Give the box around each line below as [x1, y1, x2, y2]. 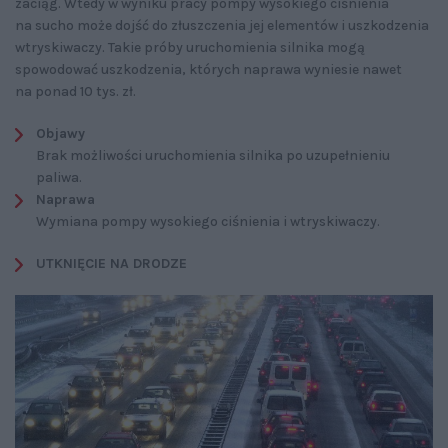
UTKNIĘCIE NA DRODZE [36, 255, 187, 273]
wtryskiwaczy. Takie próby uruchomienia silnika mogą [15, 39, 365, 57]
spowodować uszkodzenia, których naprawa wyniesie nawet [15, 61, 402, 79]
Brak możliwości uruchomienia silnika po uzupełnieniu [36, 147, 390, 165]
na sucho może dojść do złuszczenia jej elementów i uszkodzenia [15, 17, 429, 35]
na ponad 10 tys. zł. [15, 83, 136, 101]
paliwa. [36, 169, 82, 187]
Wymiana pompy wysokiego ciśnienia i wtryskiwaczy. [36, 213, 380, 231]
